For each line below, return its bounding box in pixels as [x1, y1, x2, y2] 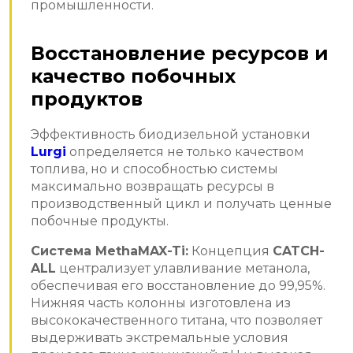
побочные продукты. [31, 214, 169, 229]
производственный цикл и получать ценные [31, 196, 332, 212]
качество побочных [31, 65, 236, 88]
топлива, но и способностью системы [31, 162, 278, 177]
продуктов [31, 87, 143, 111]
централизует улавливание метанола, [56, 261, 310, 277]
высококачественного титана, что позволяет [31, 313, 322, 329]
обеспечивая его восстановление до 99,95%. [31, 278, 325, 294]
